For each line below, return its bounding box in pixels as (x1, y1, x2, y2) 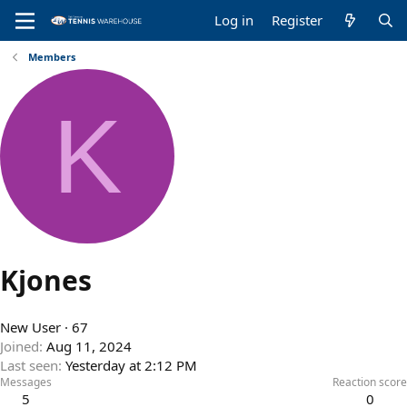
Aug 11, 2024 (46, 337, 132, 356)
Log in (214, 11, 254, 29)
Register (272, 11, 323, 29)
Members (27, 50, 75, 64)
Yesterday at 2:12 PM (65, 356, 197, 375)
